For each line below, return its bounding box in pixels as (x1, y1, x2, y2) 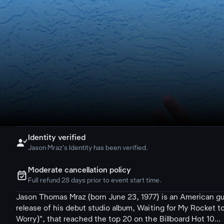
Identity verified (28, 134, 86, 142)
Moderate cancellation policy (28, 166, 131, 174)
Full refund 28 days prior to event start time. (28, 177, 162, 184)
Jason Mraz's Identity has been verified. (28, 145, 148, 151)
